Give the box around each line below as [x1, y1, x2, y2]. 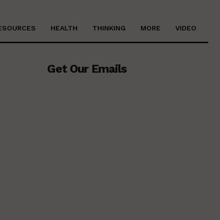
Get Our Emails [47, 61, 127, 76]
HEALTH [51, 24, 78, 32]
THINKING [92, 24, 126, 32]
